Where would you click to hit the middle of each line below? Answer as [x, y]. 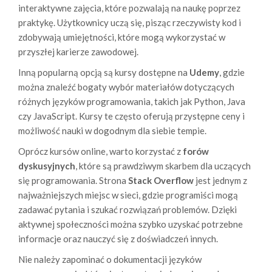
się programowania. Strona [73, 181]
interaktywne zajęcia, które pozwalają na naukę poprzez [129, 8]
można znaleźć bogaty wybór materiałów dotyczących [126, 87]
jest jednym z [220, 181]
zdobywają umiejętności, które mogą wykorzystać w [122, 37]
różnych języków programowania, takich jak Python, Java [132, 102]
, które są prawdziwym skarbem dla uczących [163, 166]
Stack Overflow [161, 181]
